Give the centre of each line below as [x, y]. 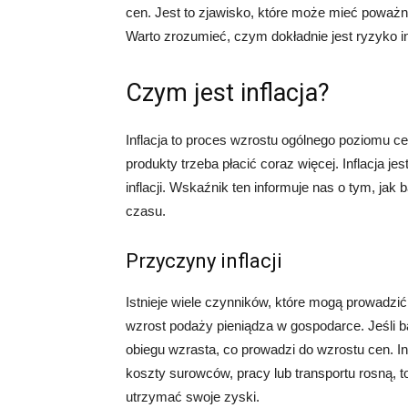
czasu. [146, 211]
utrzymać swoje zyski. [193, 397]
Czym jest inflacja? [228, 93]
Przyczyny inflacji [204, 261]
